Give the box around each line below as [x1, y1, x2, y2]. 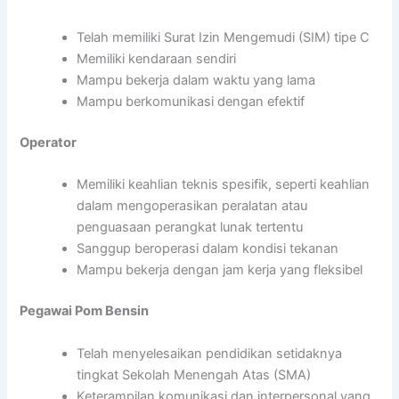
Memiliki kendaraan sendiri [77, 51, 237, 68]
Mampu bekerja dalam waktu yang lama [77, 72, 316, 89]
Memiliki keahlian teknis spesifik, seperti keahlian [77, 176, 370, 193]
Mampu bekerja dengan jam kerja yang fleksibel [77, 262, 363, 279]
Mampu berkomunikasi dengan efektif [77, 94, 305, 110]
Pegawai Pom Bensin [20, 303, 150, 320]
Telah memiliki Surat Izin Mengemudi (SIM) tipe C [77, 29, 370, 46]
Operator [20, 134, 77, 151]
